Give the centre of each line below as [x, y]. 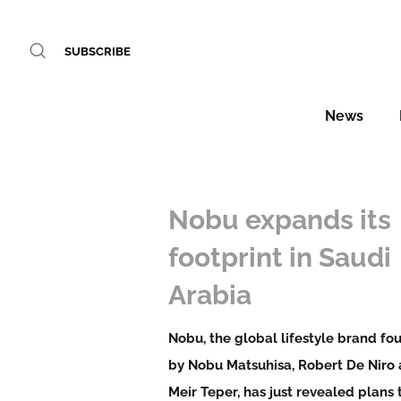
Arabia [210, 295]
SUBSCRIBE [98, 51]
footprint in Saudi [280, 257]
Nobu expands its [280, 220]
